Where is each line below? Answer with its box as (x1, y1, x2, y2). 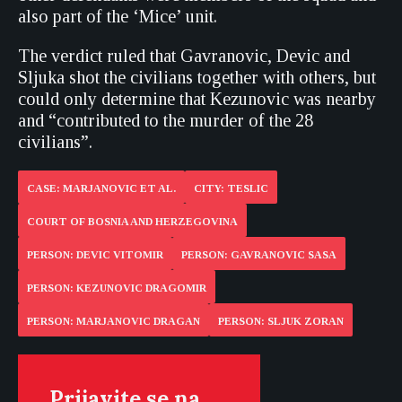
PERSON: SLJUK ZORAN (218, 315, 344, 328)
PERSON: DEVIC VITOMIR (27, 249, 163, 261)
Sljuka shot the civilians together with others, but (18, 67, 376, 87)
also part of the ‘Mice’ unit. (18, 6, 217, 26)
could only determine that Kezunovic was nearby (18, 89, 376, 109)
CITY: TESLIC (194, 182, 268, 195)
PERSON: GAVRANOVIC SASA (181, 249, 336, 261)
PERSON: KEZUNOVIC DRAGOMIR (27, 282, 206, 294)
